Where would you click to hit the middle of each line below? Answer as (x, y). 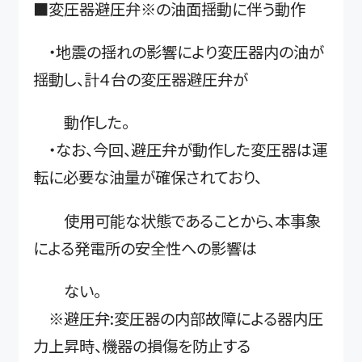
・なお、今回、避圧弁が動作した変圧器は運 (181, 150)
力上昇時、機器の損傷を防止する (142, 346)
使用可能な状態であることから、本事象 (177, 220)
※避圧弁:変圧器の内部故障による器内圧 (179, 319)
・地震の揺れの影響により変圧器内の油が (179, 52)
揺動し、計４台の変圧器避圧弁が (141, 80)
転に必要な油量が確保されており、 (148, 177)
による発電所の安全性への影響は (145, 248)
